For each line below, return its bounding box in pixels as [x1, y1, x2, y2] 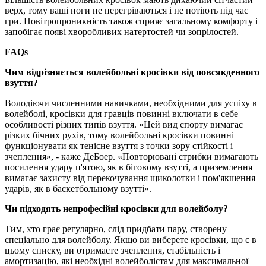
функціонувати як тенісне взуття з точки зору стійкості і [5, 140, 233, 151]
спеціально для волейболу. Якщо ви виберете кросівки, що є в [5, 234, 256, 245]
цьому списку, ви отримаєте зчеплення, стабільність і [5, 245, 220, 255]
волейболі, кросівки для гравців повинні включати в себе [5, 108, 238, 119]
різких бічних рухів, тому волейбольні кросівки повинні [5, 129, 234, 140]
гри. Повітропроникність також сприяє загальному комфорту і [5, 15, 258, 26]
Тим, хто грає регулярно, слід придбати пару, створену [5, 223, 227, 234]
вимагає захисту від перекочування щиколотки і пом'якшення [5, 172, 255, 183]
